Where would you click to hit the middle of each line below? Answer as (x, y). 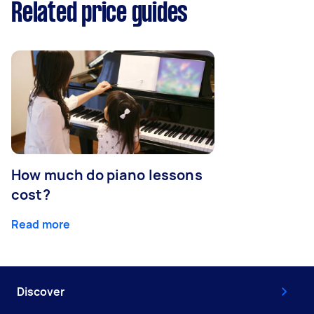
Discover (41, 292)
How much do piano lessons (107, 175)
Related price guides (100, 14)
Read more (41, 225)
